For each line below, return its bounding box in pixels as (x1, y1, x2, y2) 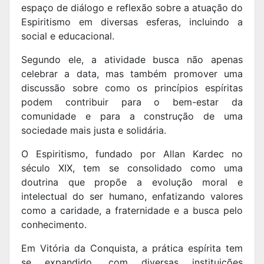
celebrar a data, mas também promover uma (21, 68, 243, 80)
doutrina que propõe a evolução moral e (21, 176, 243, 189)
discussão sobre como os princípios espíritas (21, 82, 243, 94)
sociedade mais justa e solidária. (21, 124, 166, 137)
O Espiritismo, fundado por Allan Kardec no (21, 148, 243, 160)
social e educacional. (21, 30, 117, 42)
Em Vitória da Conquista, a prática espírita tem (21, 242, 243, 255)
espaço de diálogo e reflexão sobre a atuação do (21, 2, 243, 14)
